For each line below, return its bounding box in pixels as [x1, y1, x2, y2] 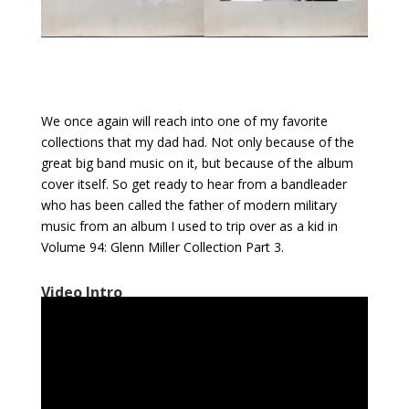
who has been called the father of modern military [40, 196, 337, 215]
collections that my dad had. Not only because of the [40, 133, 354, 152]
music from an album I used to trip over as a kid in [40, 217, 338, 236]
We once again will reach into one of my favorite [40, 112, 328, 131]
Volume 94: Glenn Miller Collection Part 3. [40, 238, 284, 257]
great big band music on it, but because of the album [40, 154, 353, 173]
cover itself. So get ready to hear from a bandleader [40, 175, 347, 194]
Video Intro [40, 282, 122, 303]
